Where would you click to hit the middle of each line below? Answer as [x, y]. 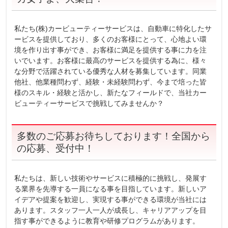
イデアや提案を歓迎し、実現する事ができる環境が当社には [111, 199]
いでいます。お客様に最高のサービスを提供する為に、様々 [111, 61]
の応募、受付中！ [56, 148]
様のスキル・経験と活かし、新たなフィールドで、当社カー [111, 93]
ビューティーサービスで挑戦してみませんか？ [89, 103]
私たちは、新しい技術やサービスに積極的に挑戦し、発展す [111, 178]
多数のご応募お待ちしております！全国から [114, 136]
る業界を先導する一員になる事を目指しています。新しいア [111, 189]
